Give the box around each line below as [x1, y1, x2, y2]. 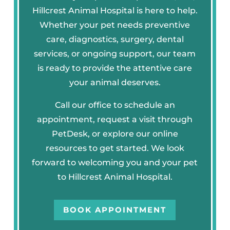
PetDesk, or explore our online [51, 128, 178, 139]
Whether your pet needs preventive [40, 20, 190, 30]
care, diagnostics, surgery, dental [46, 34, 184, 44]
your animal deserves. [69, 77, 161, 87]
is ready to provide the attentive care [37, 63, 193, 73]
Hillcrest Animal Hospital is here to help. [32, 5, 198, 15]
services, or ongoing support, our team [34, 48, 196, 59]
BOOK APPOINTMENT [63, 205, 167, 215]
